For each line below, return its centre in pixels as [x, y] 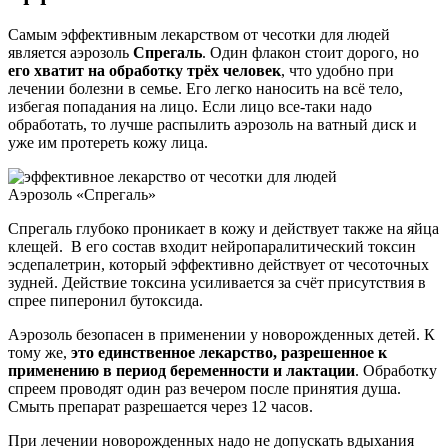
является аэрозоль [70, 53]
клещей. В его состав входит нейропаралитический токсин [212, 247]
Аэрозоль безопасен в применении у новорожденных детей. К [221, 335]
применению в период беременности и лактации [181, 371]
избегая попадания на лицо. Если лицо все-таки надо [190, 107]
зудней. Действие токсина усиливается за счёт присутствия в [217, 283]
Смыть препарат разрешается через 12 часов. [160, 407]
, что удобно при [337, 71]
